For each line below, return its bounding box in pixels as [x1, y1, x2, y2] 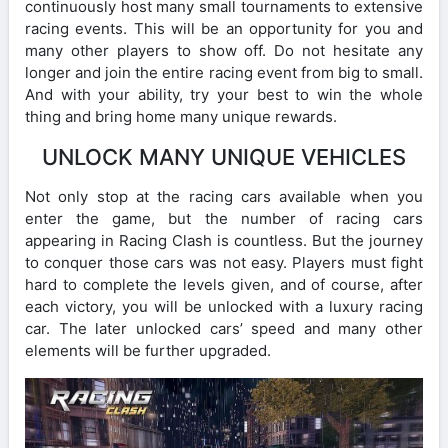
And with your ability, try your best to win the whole [25, 84, 423, 104]
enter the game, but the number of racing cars [25, 208, 423, 228]
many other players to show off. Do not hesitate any [25, 40, 423, 60]
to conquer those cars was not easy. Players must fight [25, 252, 423, 272]
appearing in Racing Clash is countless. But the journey [25, 230, 423, 250]
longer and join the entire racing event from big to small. [25, 62, 423, 82]
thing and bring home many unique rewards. [25, 106, 337, 126]
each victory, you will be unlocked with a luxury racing [25, 296, 423, 316]
